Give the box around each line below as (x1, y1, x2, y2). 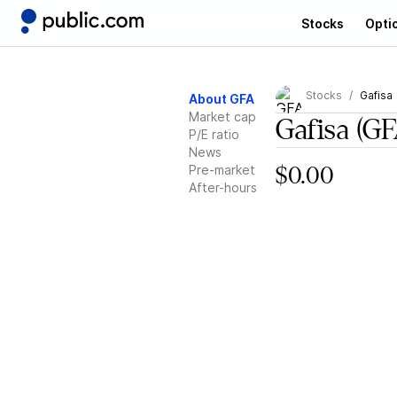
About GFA (189, 91, 254, 106)
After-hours (189, 180, 257, 195)
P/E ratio (189, 127, 239, 142)
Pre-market (189, 162, 255, 177)
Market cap (189, 109, 256, 124)
